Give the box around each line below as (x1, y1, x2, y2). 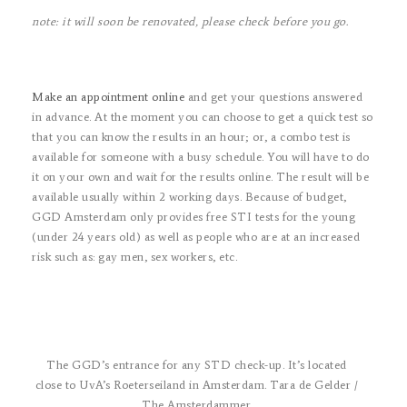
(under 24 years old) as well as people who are (32, 229, 281, 243)
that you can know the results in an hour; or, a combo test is (32, 129, 351, 144)
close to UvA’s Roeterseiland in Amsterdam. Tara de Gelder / (35, 377, 359, 392)
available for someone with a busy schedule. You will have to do (32, 149, 370, 164)
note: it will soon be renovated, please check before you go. (32, 14, 348, 28)
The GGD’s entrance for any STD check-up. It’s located (46, 357, 347, 372)
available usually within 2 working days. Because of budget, (32, 189, 347, 203)
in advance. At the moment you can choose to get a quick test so (32, 109, 373, 124)
